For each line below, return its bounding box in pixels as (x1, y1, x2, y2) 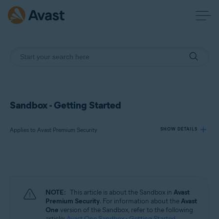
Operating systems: (22, 197, 68, 203)
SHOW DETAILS (160, 126, 197, 131)
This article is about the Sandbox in (70, 188, 174, 197)
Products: (22, 162, 45, 169)
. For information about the (100, 197, 181, 205)
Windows (24, 211, 46, 218)
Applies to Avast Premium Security (10, 126, 97, 133)
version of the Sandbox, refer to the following (59, 206, 193, 214)
